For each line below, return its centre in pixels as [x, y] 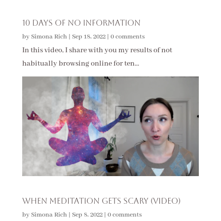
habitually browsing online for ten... [80, 64]
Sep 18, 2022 [89, 37]
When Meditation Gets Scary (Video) [101, 201]
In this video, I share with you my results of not [97, 51]
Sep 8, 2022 [87, 215]
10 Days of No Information [81, 23]
